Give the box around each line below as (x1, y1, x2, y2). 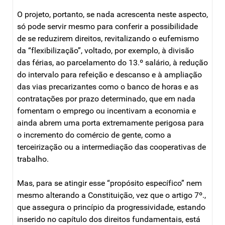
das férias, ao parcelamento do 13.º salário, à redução (17, 57, 208, 67)
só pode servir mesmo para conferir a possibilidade (17, 21, 198, 31)
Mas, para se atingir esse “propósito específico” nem (17, 178, 202, 188)
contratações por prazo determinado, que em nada (17, 93, 195, 103)
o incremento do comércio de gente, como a (17, 130, 171, 140)
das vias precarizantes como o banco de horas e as (17, 81, 198, 91)
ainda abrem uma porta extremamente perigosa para (17, 118, 204, 128)
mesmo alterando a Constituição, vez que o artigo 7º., (17, 190, 206, 200)
